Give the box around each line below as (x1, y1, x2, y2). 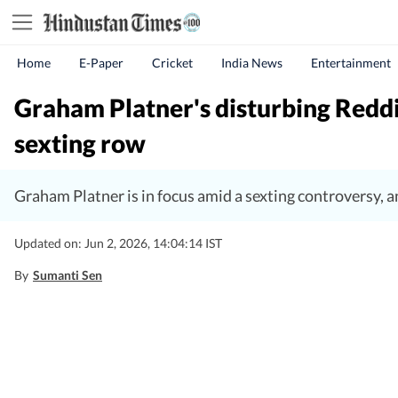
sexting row (14, 128, 146, 158)
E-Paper (79, 55, 123, 70)
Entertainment (311, 55, 391, 70)
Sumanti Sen (33, 267, 102, 283)
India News (221, 55, 283, 70)
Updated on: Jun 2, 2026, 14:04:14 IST (14, 235, 222, 251)
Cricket (152, 55, 193, 70)
